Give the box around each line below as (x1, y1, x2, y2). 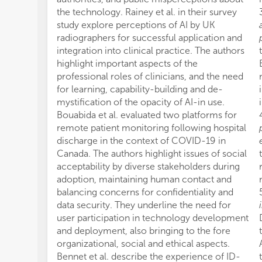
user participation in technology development (57, 212, 249, 223)
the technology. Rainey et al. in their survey (57, 6, 237, 18)
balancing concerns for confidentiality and (57, 186, 233, 198)
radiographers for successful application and (57, 32, 242, 43)
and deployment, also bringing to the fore (57, 225, 230, 236)
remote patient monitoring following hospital (57, 122, 246, 133)
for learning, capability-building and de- (57, 83, 223, 95)
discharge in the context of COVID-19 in (57, 135, 226, 146)
